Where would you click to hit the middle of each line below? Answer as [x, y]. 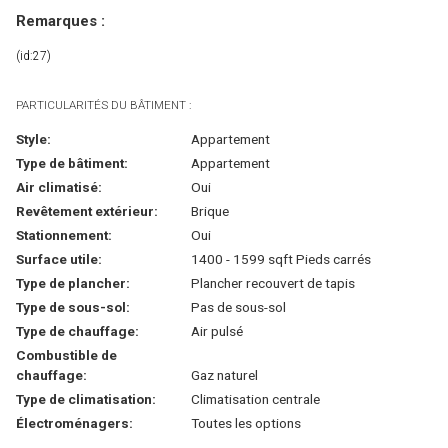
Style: [33, 139]
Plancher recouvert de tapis [272, 283]
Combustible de [66, 355]
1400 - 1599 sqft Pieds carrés [280, 259]
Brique [209, 211]
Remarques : [60, 21]
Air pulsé [216, 331]
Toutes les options [245, 423]
